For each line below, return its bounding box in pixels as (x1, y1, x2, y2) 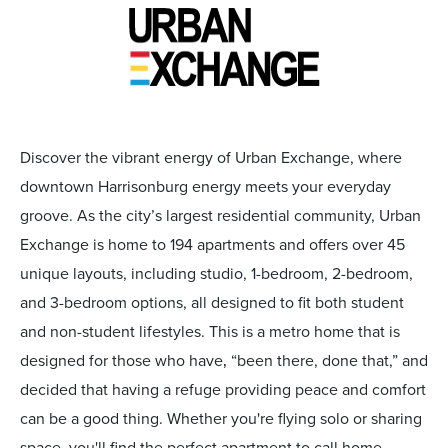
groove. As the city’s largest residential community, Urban (20, 205, 421, 226)
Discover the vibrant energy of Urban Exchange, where (20, 147, 402, 168)
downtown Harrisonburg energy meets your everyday (20, 176, 391, 197)
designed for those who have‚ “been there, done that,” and (20, 350, 428, 371)
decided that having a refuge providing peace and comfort (20, 379, 426, 400)
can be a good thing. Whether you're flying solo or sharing (20, 408, 422, 429)
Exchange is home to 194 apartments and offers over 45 (20, 234, 405, 255)
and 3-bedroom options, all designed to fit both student (20, 292, 404, 313)
